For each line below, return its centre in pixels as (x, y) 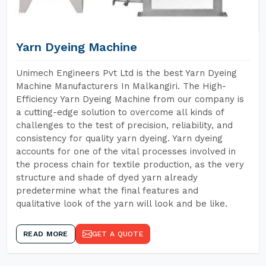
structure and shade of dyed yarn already (107, 178)
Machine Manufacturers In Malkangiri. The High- (121, 86)
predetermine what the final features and (107, 191)
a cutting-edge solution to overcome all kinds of (120, 112)
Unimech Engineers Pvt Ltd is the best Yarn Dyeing (126, 73)
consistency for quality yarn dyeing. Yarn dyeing (119, 138)
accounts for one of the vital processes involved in (126, 151)
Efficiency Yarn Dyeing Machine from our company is (130, 99)
